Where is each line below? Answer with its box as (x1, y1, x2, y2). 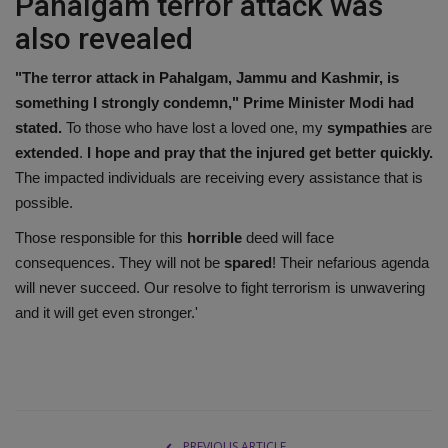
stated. (15, 118, 66, 136)
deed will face (242, 228, 334, 246)
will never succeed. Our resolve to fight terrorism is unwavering (15, 278, 425, 296)
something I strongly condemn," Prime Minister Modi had (15, 93, 414, 111)
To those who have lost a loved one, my (66, 118, 327, 136)
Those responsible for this (15, 228, 187, 246)
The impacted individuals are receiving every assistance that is (15, 168, 423, 186)
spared (224, 253, 272, 271)
